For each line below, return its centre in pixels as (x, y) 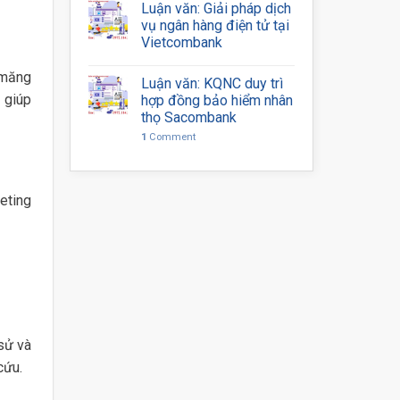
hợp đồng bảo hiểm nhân (217, 100)
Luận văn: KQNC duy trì (212, 83)
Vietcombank (182, 42)
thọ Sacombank (189, 117)
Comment (171, 137)
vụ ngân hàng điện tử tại (216, 25)
